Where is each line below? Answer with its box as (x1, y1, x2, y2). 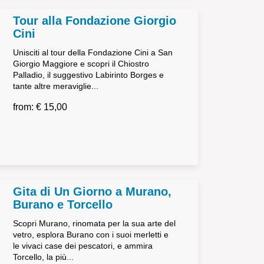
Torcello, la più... (12, 252, 74, 262)
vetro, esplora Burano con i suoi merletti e (12, 230, 169, 239)
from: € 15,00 (12, 102, 67, 112)
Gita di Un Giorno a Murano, (12, 185, 171, 198)
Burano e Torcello (12, 198, 113, 211)
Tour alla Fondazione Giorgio (12, 14, 176, 27)
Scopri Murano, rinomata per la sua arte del (12, 219, 176, 228)
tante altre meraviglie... (12, 81, 98, 91)
